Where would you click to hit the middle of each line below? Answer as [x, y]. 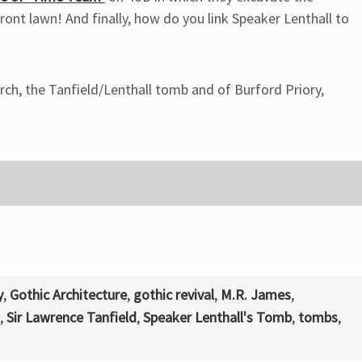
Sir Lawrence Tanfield [72, 317]
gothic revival [174, 295]
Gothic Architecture [68, 295]
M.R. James [256, 295]
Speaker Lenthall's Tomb [217, 317]
